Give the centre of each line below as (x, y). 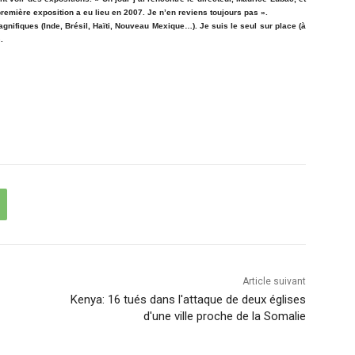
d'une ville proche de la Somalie (224, 316)
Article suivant (274, 281)
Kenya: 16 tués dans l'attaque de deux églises (188, 299)
